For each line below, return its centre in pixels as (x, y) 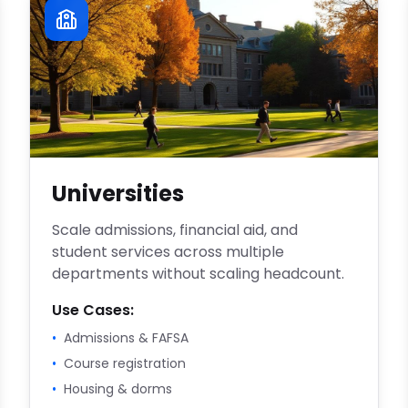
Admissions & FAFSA (126, 338)
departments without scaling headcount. (198, 274)
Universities (118, 194)
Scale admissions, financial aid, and (175, 230)
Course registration (125, 363)
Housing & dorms (118, 389)
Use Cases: (93, 310)
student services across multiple (168, 252)
